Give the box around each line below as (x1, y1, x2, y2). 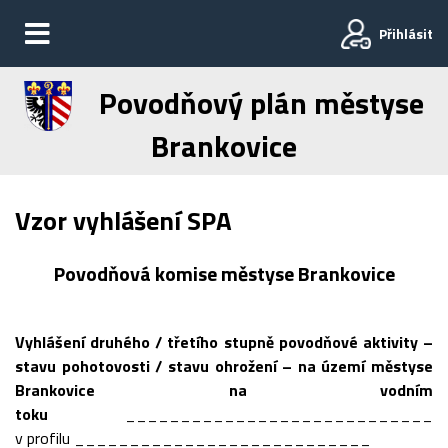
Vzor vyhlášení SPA (15, 201, 232, 240)
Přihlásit (379, 23, 433, 44)
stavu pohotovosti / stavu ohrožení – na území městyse (15, 354, 433, 378)
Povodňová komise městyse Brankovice (53, 258, 395, 289)
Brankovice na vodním (15, 378, 433, 402)
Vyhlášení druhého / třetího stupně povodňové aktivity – (15, 330, 433, 354)
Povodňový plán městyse (92, 79, 425, 126)
